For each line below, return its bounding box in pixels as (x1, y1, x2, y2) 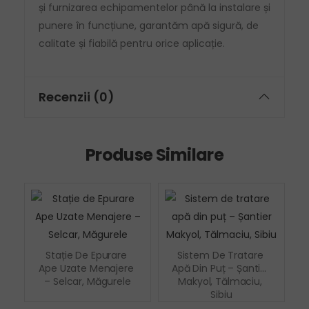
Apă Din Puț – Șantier (172, 261, 270, 275)
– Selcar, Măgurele (44, 274, 131, 288)
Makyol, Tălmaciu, (178, 274, 262, 288)
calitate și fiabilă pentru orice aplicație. (39, 36, 225, 50)
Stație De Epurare (46, 248, 127, 262)
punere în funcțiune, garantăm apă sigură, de (39, 18, 259, 32)
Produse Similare (85, 143, 224, 166)
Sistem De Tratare (177, 248, 263, 262)
